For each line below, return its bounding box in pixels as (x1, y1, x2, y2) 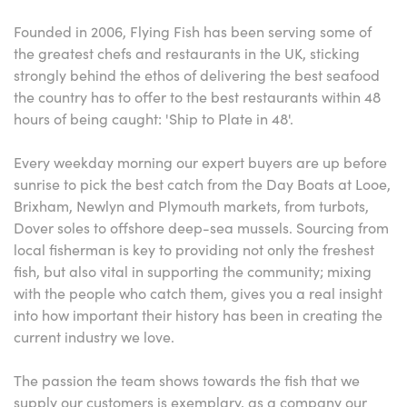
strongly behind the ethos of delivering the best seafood (14, 65, 380, 84)
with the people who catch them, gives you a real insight (14, 283, 382, 303)
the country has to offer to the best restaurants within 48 (14, 86, 381, 106)
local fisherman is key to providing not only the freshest (14, 239, 374, 259)
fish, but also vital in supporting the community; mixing (14, 261, 372, 281)
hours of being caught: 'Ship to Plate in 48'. (14, 108, 293, 128)
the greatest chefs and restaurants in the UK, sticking (14, 43, 360, 63)
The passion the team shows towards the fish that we (14, 370, 360, 390)
